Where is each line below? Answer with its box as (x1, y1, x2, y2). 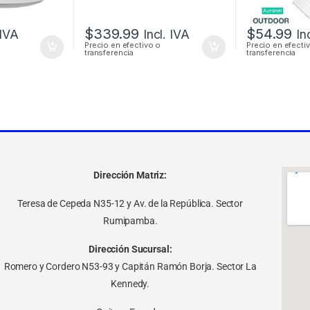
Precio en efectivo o (84, 40, 161, 51)
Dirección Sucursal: (89, 243, 172, 255)
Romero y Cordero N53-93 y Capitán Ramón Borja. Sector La (3, 260, 257, 272)
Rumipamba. (102, 215, 158, 226)
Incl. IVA (143, 27, 190, 42)
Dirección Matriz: (93, 169, 167, 181)
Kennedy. (111, 277, 150, 289)
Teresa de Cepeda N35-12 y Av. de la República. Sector (17, 197, 244, 209)
